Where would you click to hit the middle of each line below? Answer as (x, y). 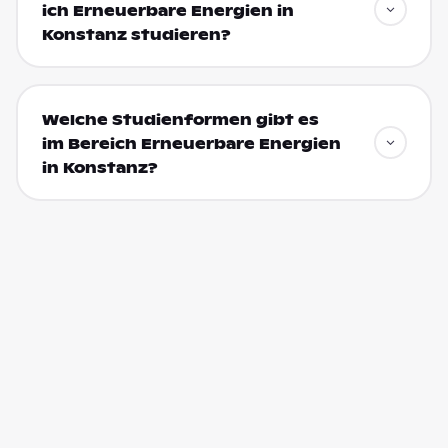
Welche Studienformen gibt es (180, 119)
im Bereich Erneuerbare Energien (191, 143)
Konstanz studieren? (136, 34)
